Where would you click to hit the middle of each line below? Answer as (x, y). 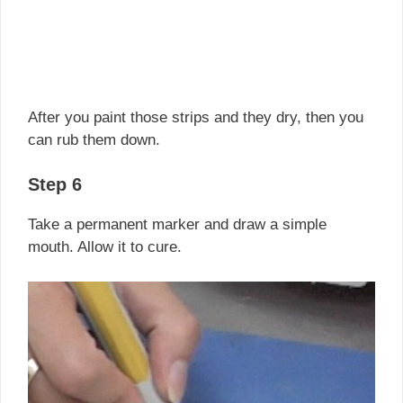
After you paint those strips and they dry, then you (196, 117)
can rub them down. (94, 139)
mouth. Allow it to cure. (105, 247)
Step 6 (55, 185)
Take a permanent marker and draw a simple (177, 225)
